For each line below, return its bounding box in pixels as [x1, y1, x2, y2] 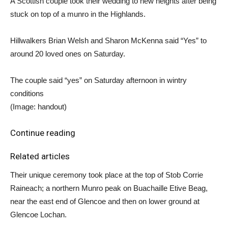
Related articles [10, 151, 70, 161]
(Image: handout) [10, 102, 67, 111]
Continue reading [10, 127, 75, 138]
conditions [10, 89, 44, 98]
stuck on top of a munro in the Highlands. [10, 9, 146, 18]
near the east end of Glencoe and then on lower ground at [10, 196, 199, 206]
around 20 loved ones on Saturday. [10, 49, 125, 58]
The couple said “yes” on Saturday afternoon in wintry [10, 75, 187, 84]
